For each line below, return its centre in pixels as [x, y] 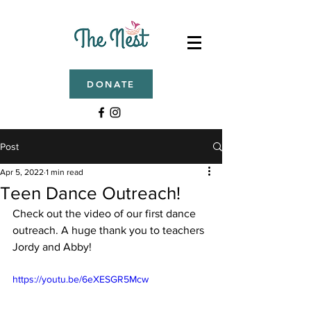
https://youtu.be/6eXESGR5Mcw [81, 279]
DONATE [111, 84]
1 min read [65, 172]
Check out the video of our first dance [106, 213]
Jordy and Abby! [52, 247]
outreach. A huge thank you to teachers [110, 230]
